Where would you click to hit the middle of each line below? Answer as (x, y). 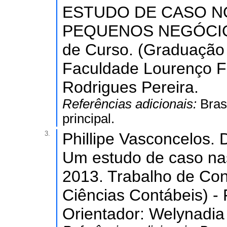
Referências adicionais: (131, 104)
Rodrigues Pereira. (130, 87)
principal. (88, 119)
